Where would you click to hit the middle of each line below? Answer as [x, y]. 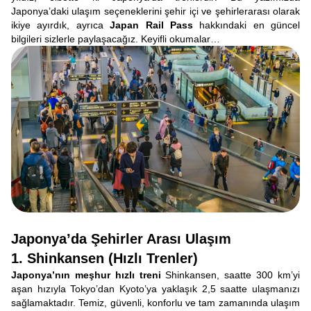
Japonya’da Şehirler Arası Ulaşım [121, 239]
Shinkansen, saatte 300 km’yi [230, 275]
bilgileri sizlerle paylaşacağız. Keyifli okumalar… [116, 39]
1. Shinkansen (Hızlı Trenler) [104, 258]
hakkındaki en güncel [246, 25]
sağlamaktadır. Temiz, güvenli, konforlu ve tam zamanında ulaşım [155, 303]
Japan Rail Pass [151, 25]
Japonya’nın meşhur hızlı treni [86, 275]
